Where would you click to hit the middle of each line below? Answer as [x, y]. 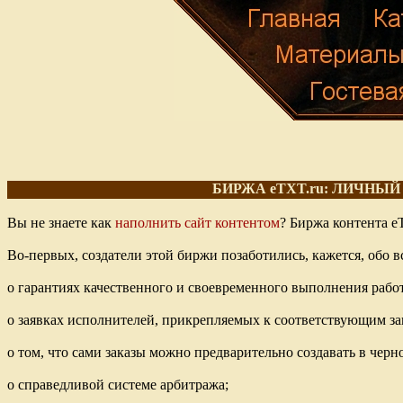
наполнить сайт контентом [197, 223]
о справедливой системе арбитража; [118, 385]
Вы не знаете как [61, 223]
